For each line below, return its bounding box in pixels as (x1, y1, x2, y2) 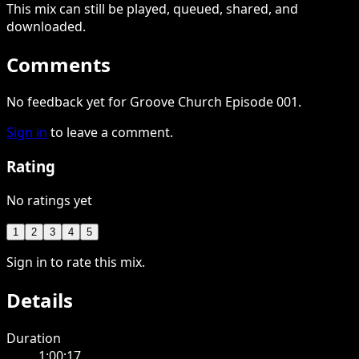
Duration (6, 329, 61, 347)
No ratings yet (6, 191, 92, 209)
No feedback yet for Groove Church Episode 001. (6, 93, 301, 111)
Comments (6, 50, 111, 78)
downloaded (6, 17, 83, 35)
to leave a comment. (50, 123, 173, 142)
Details (6, 286, 73, 313)
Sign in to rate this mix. (6, 252, 145, 271)
